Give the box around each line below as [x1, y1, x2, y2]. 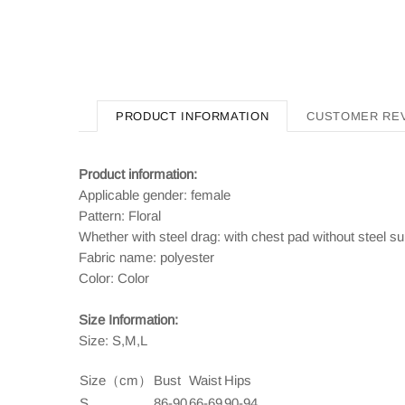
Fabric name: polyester [79, 250, 214, 265]
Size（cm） [80, 372, 152, 388]
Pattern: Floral [79, 208, 161, 223]
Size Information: [79, 312, 178, 327]
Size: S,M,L [79, 333, 147, 348]
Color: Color [79, 270, 149, 286]
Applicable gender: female [79, 187, 231, 202]
